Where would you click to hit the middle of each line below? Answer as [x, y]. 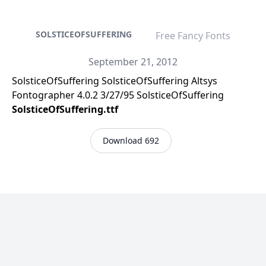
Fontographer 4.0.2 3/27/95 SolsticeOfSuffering [118, 95]
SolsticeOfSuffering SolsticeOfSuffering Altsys [115, 81]
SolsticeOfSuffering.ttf [65, 109]
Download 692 [131, 140]
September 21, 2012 [133, 62]
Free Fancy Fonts [193, 36]
